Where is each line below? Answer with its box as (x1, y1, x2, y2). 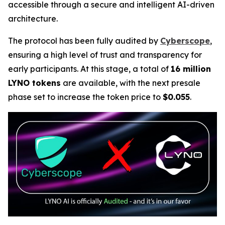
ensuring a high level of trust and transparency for (8, 49, 202, 60)
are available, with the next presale (61, 77, 200, 88)
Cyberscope (160, 35, 210, 46)
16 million (171, 63, 211, 74)
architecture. (8, 13, 58, 24)
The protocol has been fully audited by (8, 35, 160, 46)
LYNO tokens (8, 77, 61, 88)
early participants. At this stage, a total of (8, 63, 171, 74)
